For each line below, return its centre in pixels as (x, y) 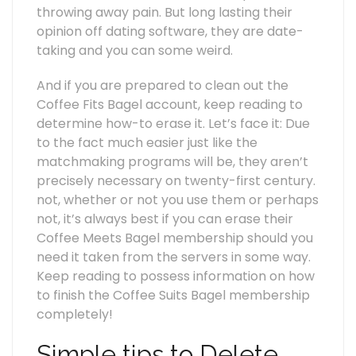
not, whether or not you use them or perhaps (178, 200)
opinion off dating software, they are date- (170, 31)
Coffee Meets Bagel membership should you (175, 238)
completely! (75, 314)
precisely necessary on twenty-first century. (176, 181)
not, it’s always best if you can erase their (165, 219)
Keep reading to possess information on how (176, 276)
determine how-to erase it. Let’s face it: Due (173, 124)
